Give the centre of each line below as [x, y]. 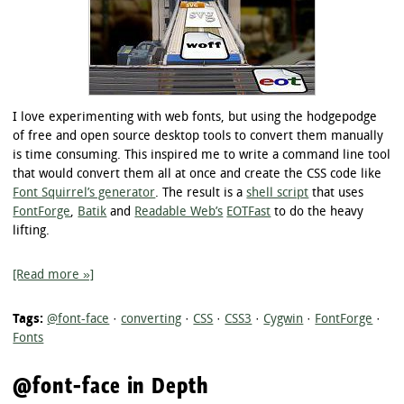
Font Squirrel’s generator [84, 193]
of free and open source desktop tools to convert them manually [198, 136]
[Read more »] [54, 275]
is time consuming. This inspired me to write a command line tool [202, 155]
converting [151, 319]
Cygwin [284, 319]
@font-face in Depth [111, 385]
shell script [278, 193]
